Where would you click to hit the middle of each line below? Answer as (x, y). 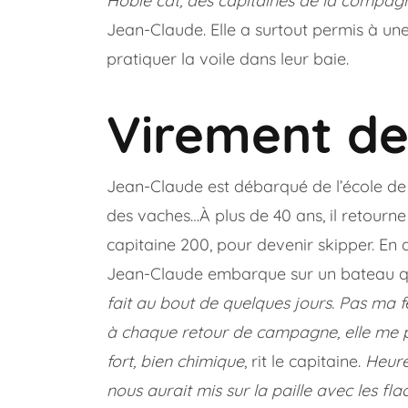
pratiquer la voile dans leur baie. (228, 59)
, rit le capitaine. (305, 362)
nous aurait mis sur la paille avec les (244, 391)
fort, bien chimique (175, 362)
